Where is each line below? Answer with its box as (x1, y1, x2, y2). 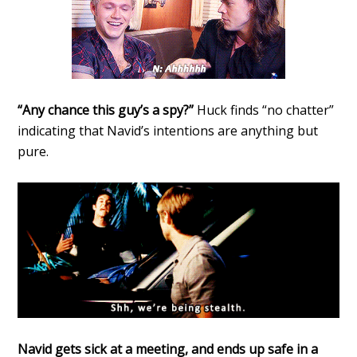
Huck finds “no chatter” (194, 101, 335, 120)
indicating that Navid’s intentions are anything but (18, 122, 319, 140)
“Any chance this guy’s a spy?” (18, 101, 194, 120)
